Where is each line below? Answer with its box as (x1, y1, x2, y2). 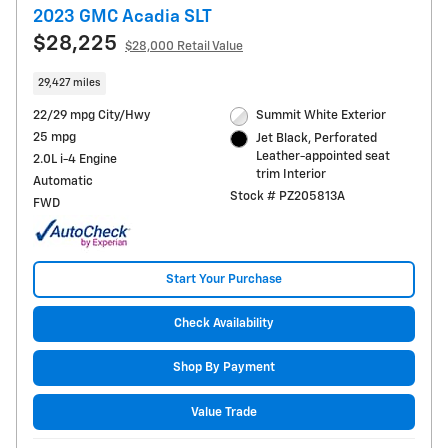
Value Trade (191, 405, 257, 419)
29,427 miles (38, 78, 101, 89)
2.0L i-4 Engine (33, 153, 117, 167)
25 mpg (33, 131, 76, 145)
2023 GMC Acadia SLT (33, 7, 212, 26)
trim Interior (256, 167, 327, 181)
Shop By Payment (173, 361, 275, 375)
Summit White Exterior (256, 109, 387, 123)
